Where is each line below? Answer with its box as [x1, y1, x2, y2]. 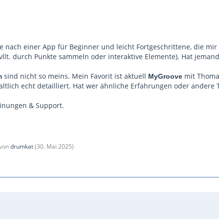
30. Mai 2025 [37, 142, 72, 151]
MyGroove [148, 72, 182, 80]
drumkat [10, 142, 33, 151]
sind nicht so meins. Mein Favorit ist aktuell [2, 71, 148, 81]
